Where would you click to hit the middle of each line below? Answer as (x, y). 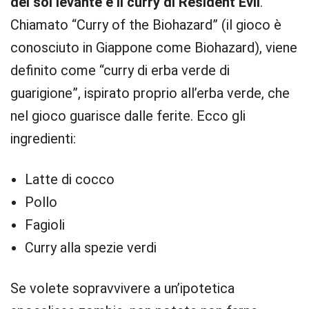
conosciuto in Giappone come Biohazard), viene (154, 48)
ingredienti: (43, 139)
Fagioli (45, 225)
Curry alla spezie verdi (91, 248)
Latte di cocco (70, 179)
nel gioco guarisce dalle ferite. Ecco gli (128, 116)
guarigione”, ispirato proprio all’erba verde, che (150, 93)
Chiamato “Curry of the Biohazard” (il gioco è (146, 25)
